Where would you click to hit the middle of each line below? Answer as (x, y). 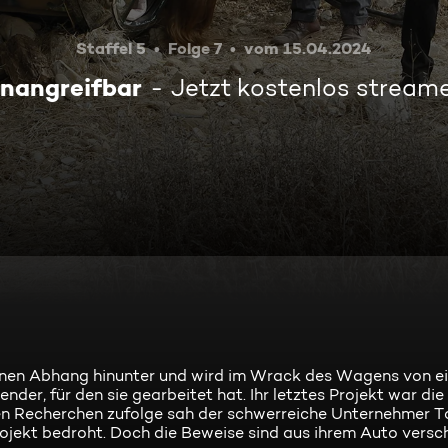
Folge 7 (195, 48)
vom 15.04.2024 (308, 48)
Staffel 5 (111, 48)
